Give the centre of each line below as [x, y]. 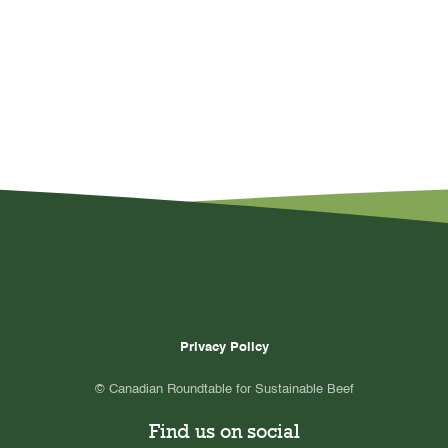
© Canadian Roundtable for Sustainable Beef [224, 389]
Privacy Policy [224, 347]
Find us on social [224, 431]
